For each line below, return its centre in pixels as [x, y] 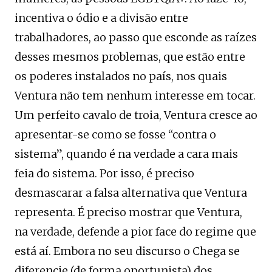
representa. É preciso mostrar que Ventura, [128, 212]
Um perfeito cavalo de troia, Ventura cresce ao [136, 115]
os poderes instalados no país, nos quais [121, 76]
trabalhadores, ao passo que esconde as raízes [136, 37]
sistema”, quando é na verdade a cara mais [126, 154]
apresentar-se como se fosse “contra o [115, 134]
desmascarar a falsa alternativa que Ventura [131, 192]
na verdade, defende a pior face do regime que [135, 231]
